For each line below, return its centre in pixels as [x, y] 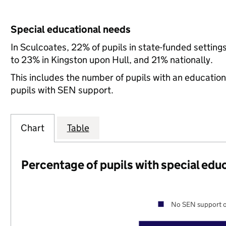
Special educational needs [70, 29]
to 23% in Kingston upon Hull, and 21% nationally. [111, 60]
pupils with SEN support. [62, 90]
